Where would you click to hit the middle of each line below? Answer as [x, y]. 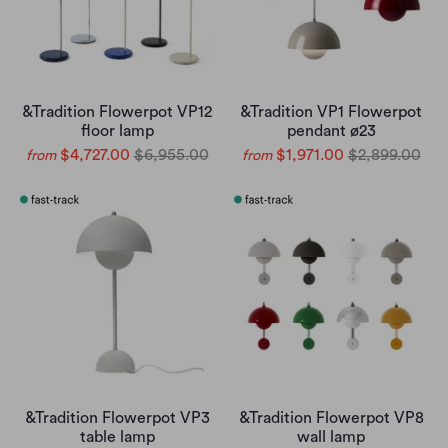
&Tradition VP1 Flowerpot [331, 112]
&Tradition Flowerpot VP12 [117, 112]
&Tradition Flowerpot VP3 [117, 418]
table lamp [117, 437]
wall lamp [331, 437]
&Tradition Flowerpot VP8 [331, 418]
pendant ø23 [331, 131]
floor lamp [117, 131]
